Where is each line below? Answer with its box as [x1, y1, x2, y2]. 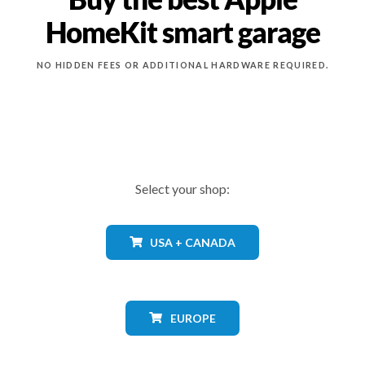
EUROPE [169, 310, 216, 325]
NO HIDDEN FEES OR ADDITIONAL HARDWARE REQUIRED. [36, 59, 329, 71]
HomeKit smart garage [45, 15, 320, 50]
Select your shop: [135, 180, 230, 196]
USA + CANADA [150, 235, 236, 249]
